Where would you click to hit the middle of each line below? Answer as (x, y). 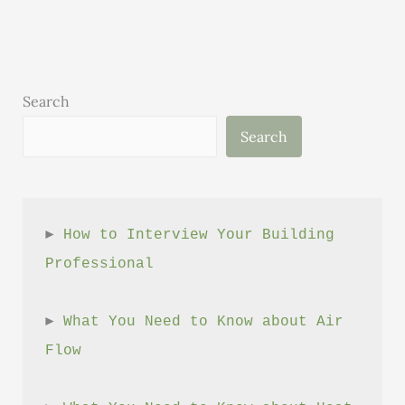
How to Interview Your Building (199, 235)
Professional (100, 264)
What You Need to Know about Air (204, 322)
